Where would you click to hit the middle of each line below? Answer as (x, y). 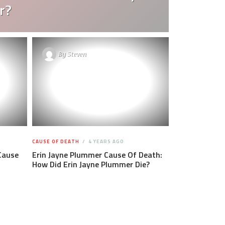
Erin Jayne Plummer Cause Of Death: (97, 154)
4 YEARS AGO (105, 141)
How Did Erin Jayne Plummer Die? (91, 164)
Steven (77, 54)
